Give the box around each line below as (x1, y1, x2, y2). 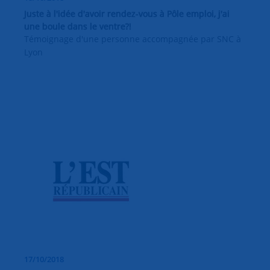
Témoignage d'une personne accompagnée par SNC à (24, 33, 241, 45)
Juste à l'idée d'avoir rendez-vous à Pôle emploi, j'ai (24, 7, 230, 19)
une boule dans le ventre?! (24, 20, 131, 32)
